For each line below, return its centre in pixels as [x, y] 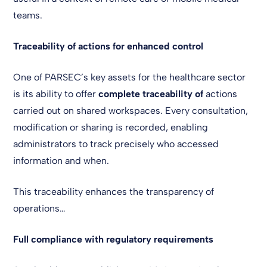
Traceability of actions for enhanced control [108, 46]
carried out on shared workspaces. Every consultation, [131, 111]
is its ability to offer [56, 94]
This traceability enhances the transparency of [114, 192]
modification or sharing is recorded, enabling [111, 127]
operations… [40, 208]
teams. [28, 15]
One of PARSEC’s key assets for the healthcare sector [130, 77]
